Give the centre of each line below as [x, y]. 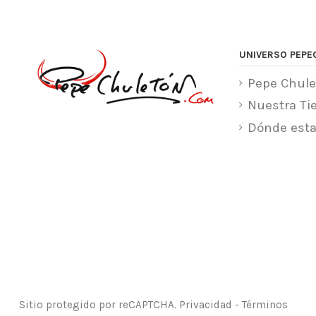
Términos [265, 304]
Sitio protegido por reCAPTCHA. [99, 304]
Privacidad [205, 304]
